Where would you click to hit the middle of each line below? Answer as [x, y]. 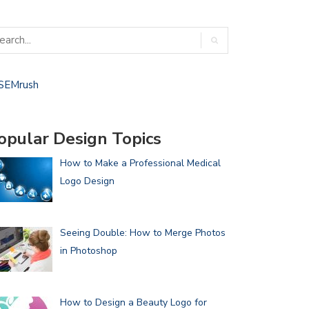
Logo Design [87, 181]
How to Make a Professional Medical [140, 163]
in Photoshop [88, 250]
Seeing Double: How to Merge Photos [142, 232]
